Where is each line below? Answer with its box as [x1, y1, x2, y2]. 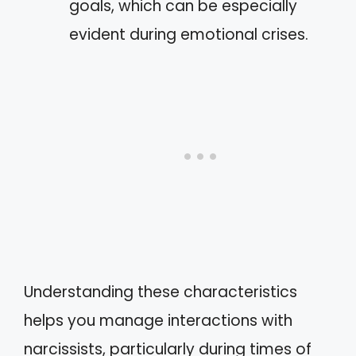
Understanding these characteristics [24, 281, 297, 303]
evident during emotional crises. [69, 23, 308, 45]
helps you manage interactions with [24, 310, 292, 331]
